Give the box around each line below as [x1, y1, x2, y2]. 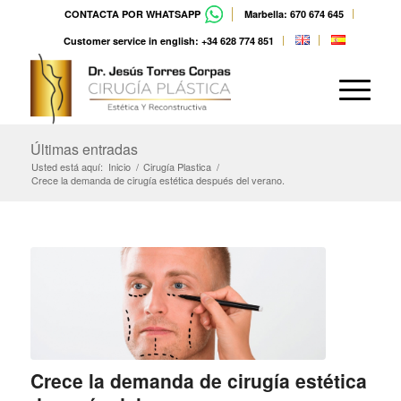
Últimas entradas [30, 139, 138, 159]
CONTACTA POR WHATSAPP [64, 7, 201, 21]
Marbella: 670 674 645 [244, 7, 345, 21]
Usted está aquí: [30, 159, 103, 174]
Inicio [107, 159, 131, 174]
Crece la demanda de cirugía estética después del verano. [30, 173, 285, 187]
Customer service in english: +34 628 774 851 [64, 34, 275, 47]
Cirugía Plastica [142, 159, 211, 174]
